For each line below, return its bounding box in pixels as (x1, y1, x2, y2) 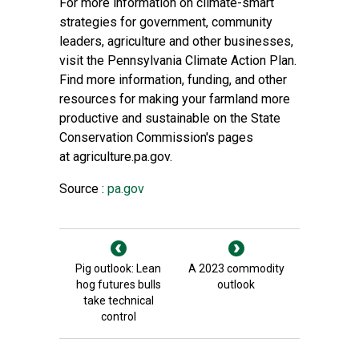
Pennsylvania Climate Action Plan (107, 53, 294, 68)
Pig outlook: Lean (75, 262, 161, 275)
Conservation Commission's (59, 130, 215, 145)
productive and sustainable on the (59, 111, 251, 126)
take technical (83, 294, 154, 307)
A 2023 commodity (188, 262, 284, 275)
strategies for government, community (59, 14, 272, 30)
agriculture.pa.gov (73, 149, 170, 164)
